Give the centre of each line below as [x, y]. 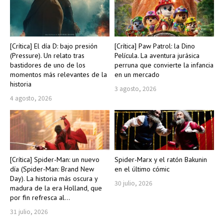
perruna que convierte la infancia [164, 65]
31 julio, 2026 [29, 211]
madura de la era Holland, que [56, 188]
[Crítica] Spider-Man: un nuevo [55, 159]
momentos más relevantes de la [58, 75]
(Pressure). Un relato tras [47, 56]
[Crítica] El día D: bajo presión [54, 46]
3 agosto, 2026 [135, 88]
